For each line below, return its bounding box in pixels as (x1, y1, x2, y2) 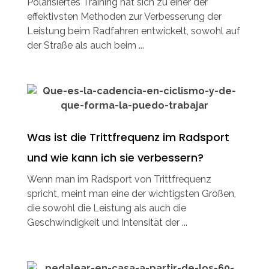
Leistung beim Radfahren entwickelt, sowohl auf (27, 25, 240, 37)
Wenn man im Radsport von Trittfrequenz (27, 173, 211, 185)
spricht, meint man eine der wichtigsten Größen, (27, 187, 236, 199)
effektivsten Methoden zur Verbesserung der (27, 10, 222, 22)
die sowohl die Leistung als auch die (27, 202, 186, 214)
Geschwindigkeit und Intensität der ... (27, 216, 187, 228)
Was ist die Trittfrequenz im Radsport (27, 129, 229, 145)
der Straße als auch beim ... (27, 39, 144, 51)
